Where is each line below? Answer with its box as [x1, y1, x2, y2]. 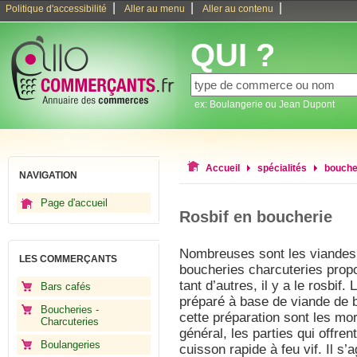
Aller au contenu [202, 3, 273, 14]
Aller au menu [124, 3, 185, 14]
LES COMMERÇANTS [19, 253, 117, 265]
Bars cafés [41, 280, 91, 292]
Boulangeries [41, 339, 100, 351]
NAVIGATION [19, 170, 77, 181]
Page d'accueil [41, 197, 108, 209]
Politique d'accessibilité [6, 3, 107, 14]
